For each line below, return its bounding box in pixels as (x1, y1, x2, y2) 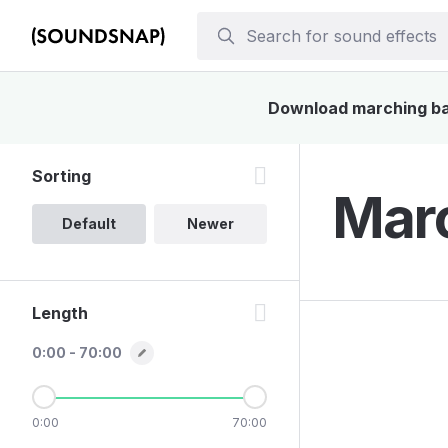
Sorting (32, 166, 91, 186)
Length (32, 303, 88, 323)
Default (61, 215, 116, 232)
